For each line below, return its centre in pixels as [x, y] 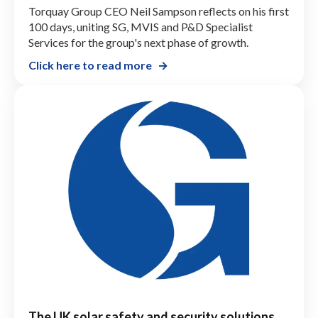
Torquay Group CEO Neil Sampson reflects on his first [159, 11]
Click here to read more [90, 65]
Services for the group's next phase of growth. [138, 42]
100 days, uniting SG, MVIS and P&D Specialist [141, 26]
